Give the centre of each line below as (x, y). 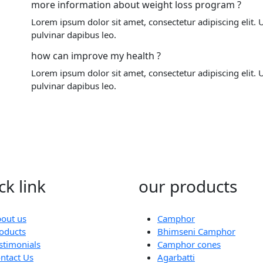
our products (188, 186)
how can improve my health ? (96, 55)
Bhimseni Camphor (196, 231)
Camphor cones (189, 244)
